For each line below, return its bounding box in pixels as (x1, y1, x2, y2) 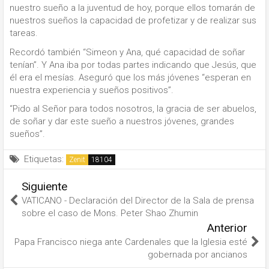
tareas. (10, 28, 38, 38)
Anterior (207, 221, 247, 235)
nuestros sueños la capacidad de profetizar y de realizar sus (10, 15, 256, 26)
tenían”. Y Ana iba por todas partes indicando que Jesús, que (10, 59, 256, 70)
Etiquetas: (24, 154, 64, 165)
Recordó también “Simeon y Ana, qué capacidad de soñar (10, 46, 245, 58)
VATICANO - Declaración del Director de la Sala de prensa (22, 195, 254, 206)
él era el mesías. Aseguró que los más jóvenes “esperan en (10, 71, 251, 83)
